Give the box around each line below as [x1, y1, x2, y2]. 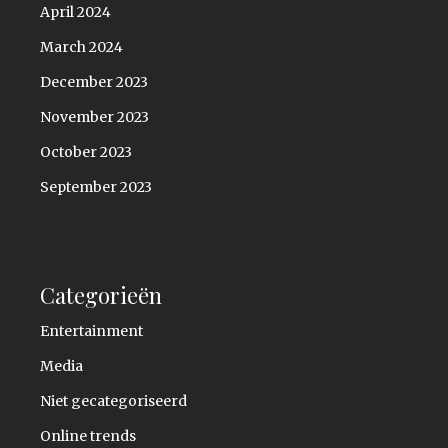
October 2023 [40, 143, 132, 162]
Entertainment [40, 322, 143, 341]
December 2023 [40, 73, 148, 92]
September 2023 [40, 178, 152, 197]
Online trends [40, 427, 136, 446]
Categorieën [40, 279, 162, 310]
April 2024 [40, 3, 111, 22]
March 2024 [40, 38, 123, 57]
